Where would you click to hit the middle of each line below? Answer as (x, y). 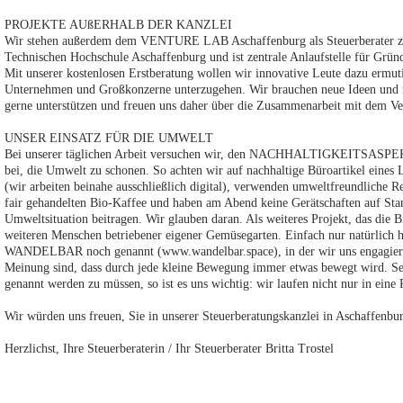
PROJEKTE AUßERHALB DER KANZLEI (118, 25)
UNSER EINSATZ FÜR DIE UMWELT (109, 138)
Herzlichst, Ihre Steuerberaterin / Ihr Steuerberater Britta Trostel (169, 349)
